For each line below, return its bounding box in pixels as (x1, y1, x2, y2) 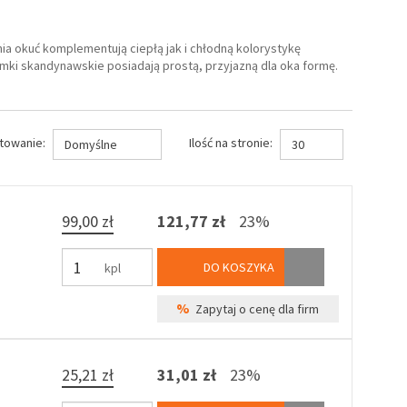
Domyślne (64, 136, 117, 154)
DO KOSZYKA (200, 259, 274, 276)
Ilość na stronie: (188, 134, 273, 152)
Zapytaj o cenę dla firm (190, 301, 320, 318)
